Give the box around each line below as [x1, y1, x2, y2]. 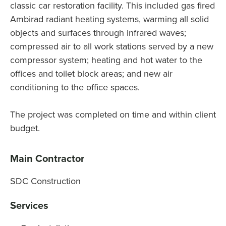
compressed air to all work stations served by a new [10, 40, 213, 52]
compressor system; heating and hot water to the [10, 53, 202, 66]
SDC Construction [10, 175, 81, 187]
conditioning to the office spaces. [10, 81, 140, 93]
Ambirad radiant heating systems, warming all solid [10, 13, 209, 25]
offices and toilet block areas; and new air [10, 67, 173, 80]
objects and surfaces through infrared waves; [10, 26, 186, 39]
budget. [10, 122, 40, 134]
